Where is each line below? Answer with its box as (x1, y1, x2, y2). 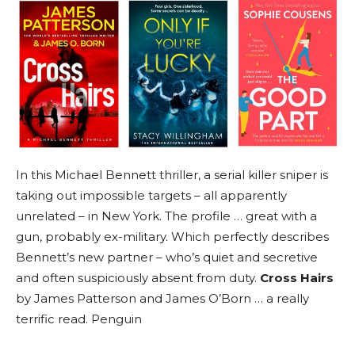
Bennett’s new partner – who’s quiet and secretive (16, 250, 318, 265)
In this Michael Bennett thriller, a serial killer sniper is (16, 167, 328, 183)
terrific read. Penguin (16, 311, 142, 327)
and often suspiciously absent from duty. (16, 270, 260, 286)
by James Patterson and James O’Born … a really (16, 291, 309, 307)
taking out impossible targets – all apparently (16, 188, 287, 204)
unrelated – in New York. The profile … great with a (16, 208, 317, 224)
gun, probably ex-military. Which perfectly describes (16, 229, 329, 245)
